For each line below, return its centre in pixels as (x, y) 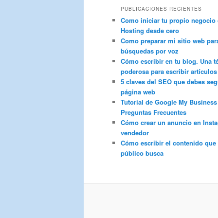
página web (138, 92)
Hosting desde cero (150, 31)
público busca (142, 153)
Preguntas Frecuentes (154, 112)
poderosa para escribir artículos (169, 72)
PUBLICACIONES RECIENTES (161, 9)
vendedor (135, 133)
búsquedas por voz (150, 51)
